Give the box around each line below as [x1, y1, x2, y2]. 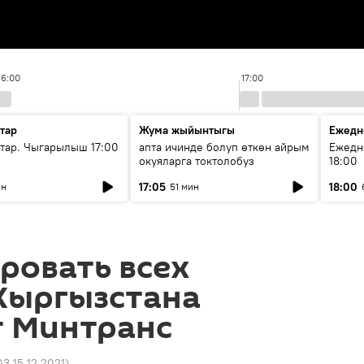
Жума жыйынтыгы [139, 123, 235, 137]
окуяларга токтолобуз [139, 154, 254, 168]
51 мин [170, 180, 199, 193]
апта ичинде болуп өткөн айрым [139, 140, 310, 154]
